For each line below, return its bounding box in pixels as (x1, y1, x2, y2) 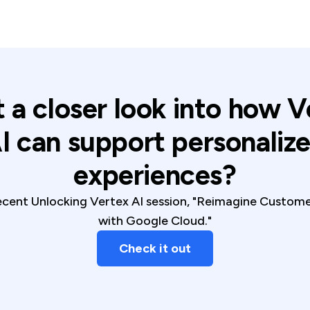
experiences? (73, 158, 237, 192)
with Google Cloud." (98, 212, 212, 228)
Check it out (119, 240, 191, 256)
